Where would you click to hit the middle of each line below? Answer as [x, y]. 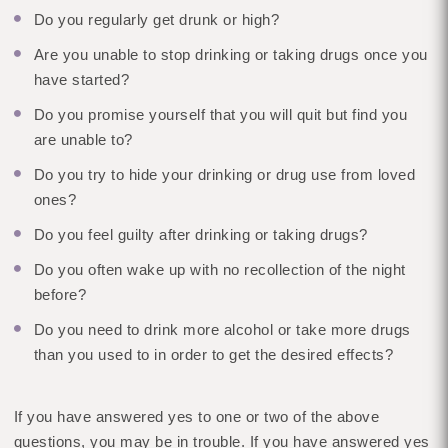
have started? [81, 79]
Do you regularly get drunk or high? [156, 19]
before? [60, 294]
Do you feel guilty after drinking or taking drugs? [200, 234]
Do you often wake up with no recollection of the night [219, 269]
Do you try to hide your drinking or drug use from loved [224, 174]
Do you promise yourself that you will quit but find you [220, 114]
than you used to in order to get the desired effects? [213, 354]
